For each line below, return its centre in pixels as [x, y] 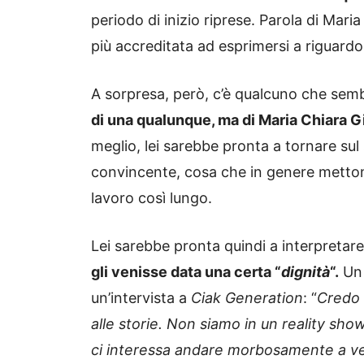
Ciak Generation [247, 298]
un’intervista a [141, 298]
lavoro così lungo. [152, 198]
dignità [305, 272]
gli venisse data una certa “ [186, 272]
